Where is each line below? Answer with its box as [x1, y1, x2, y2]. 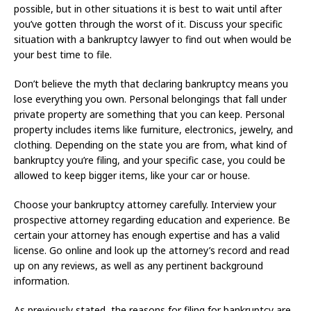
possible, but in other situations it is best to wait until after [14, 1, 282, 15]
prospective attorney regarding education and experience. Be [14, 212, 290, 226]
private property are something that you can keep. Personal [14, 107, 285, 121]
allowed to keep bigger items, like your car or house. [14, 168, 250, 182]
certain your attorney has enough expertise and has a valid [14, 228, 280, 242]
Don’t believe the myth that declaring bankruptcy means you [14, 76, 288, 90]
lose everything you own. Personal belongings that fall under [14, 92, 287, 106]
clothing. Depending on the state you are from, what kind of [14, 137, 287, 151]
